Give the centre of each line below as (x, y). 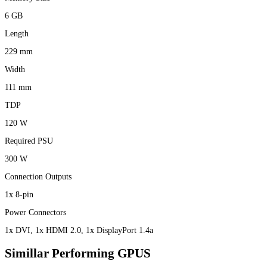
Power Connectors (35, 213)
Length (17, 34)
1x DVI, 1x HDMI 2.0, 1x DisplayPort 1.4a (79, 231)
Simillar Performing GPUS (78, 253)
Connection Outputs (38, 177)
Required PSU (29, 141)
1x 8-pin (19, 195)
